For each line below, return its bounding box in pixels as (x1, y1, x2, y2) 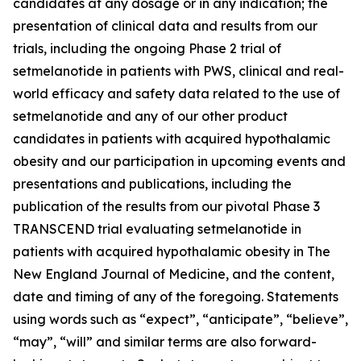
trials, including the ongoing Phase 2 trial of (13, 39, 281, 56)
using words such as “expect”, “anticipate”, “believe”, (13, 310, 348, 327)
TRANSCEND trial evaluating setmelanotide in (13, 220, 301, 237)
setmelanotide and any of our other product (13, 107, 288, 124)
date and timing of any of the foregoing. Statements (13, 288, 338, 305)
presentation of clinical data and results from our (13, 17, 317, 34)
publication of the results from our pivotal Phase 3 (13, 197, 320, 214)
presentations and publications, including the (13, 175, 292, 192)
